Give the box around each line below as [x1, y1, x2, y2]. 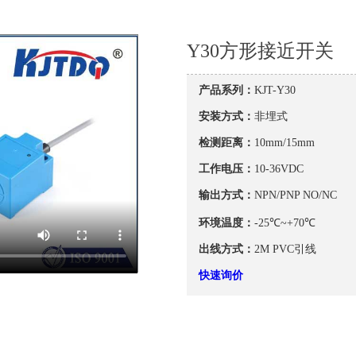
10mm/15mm [254, 137, 315, 149]
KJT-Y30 [254, 84, 296, 97]
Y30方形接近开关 [187, 41, 334, 62]
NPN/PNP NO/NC [254, 189, 337, 202]
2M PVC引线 [254, 243, 316, 256]
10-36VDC [254, 163, 304, 176]
